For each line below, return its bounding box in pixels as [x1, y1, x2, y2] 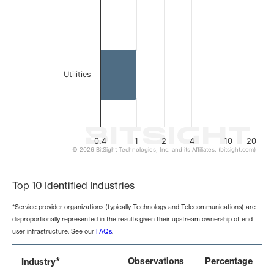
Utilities [64, 70, 91, 79]
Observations [128, 256, 184, 267]
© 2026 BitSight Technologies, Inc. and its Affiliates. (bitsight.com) [72, 146, 256, 154]
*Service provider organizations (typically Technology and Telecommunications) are [12, 203, 256, 211]
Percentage [205, 256, 253, 267]
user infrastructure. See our [12, 228, 96, 235]
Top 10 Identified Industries [12, 179, 135, 191]
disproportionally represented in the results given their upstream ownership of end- [12, 215, 255, 223]
